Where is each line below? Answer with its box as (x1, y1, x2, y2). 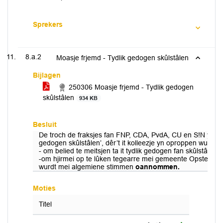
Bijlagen (33, 71, 61, 79)
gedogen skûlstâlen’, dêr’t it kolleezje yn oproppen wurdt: (39, 139, 218, 147)
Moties (33, 184, 56, 192)
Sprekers (33, 20, 63, 28)
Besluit (33, 120, 57, 128)
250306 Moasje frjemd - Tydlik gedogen (67, 83, 194, 91)
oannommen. (135, 163, 180, 171)
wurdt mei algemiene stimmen (39, 163, 135, 171)
